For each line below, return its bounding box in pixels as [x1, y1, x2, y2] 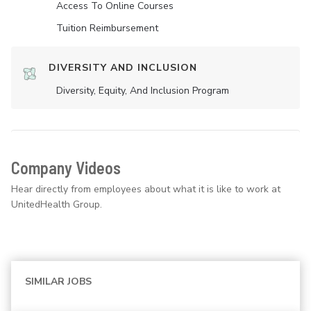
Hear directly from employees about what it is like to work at [11, 183, 280, 196]
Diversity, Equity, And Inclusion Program [56, 84, 229, 98]
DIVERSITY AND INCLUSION [49, 61, 197, 75]
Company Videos [11, 158, 121, 178]
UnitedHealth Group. [11, 198, 102, 212]
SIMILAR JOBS [25, 275, 92, 289]
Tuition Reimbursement [56, 22, 158, 35]
